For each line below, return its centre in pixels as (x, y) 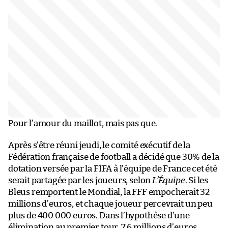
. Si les (197, 181)
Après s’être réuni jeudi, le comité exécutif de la (99, 146)
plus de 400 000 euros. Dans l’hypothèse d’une (99, 216)
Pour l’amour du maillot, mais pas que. (83, 124)
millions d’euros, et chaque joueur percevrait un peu (110, 204)
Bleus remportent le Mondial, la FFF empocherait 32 (109, 192)
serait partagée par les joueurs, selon (80, 181)
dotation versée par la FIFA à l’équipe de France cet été (113, 169)
